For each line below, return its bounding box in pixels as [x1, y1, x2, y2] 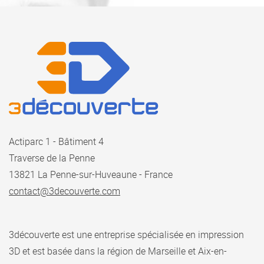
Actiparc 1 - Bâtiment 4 [9, 134, 104, 148]
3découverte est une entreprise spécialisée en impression [9, 227, 244, 241]
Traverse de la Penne [9, 151, 95, 164]
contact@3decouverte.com [9, 184, 120, 197]
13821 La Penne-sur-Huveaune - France [9, 167, 173, 181]
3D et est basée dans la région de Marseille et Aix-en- [9, 244, 227, 258]
